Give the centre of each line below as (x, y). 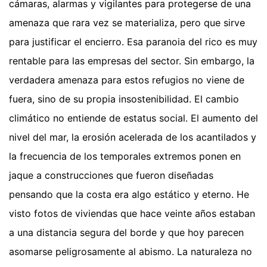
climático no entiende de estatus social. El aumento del (133, 118)
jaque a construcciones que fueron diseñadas (111, 176)
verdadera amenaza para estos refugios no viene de (127, 80)
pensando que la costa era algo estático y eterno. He (129, 195)
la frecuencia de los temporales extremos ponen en (125, 156)
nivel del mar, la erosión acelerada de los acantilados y (133, 137)
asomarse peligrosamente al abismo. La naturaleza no (131, 252)
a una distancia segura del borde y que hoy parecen (126, 233)
